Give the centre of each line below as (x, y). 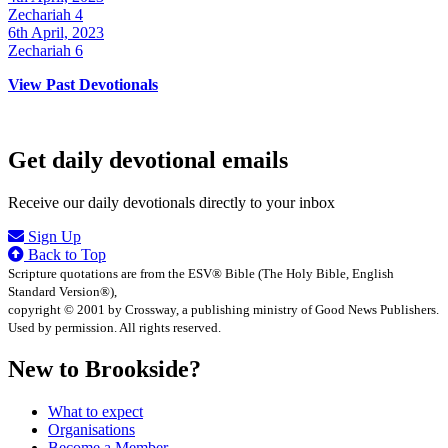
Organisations (91, 430)
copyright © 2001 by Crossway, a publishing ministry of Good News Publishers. (223, 310)
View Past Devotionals (83, 84)
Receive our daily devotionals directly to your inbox (171, 203)
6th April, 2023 (56, 32)
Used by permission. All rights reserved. (114, 328)
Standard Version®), (62, 292)
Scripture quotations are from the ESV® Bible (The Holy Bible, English (201, 274)
